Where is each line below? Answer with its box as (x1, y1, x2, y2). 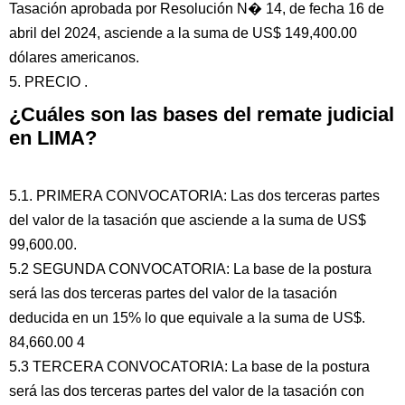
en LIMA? (9, 127, 97, 149)
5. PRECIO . (9, 74, 88, 89)
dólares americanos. (9, 50, 139, 65)
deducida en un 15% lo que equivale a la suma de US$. (9, 310, 365, 325)
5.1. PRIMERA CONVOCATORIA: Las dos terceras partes (9, 188, 380, 203)
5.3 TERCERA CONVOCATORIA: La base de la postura (9, 359, 370, 374)
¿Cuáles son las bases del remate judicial (9, 103, 394, 126)
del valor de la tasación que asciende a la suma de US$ (9, 212, 366, 228)
